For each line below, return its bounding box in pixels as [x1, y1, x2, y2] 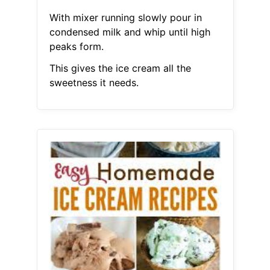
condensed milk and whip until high [49, 26, 210, 39]
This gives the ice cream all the [49, 62, 191, 75]
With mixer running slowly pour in [49, 11, 202, 24]
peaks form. [49, 40, 104, 53]
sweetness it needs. [49, 77, 139, 89]
